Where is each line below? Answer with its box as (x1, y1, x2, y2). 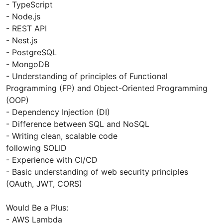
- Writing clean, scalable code (6, 131, 117, 141)
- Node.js (6, 11, 40, 22)
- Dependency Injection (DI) (6, 107, 110, 117)
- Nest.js (6, 35, 37, 46)
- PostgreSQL (6, 47, 57, 58)
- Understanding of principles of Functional (6, 71, 168, 82)
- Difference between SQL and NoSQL (6, 119, 149, 129)
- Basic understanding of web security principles (6, 167, 188, 177)
